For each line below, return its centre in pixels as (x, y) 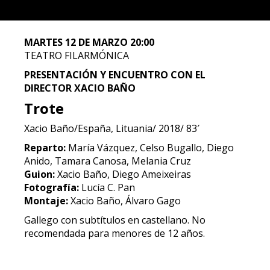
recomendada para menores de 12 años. (115, 233)
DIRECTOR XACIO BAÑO (80, 88)
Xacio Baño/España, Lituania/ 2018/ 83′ (112, 128)
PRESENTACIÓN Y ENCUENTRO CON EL (115, 75)
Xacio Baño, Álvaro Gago (124, 201)
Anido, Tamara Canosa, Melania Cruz (108, 161)
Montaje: (46, 201)
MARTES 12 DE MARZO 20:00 (89, 42)
